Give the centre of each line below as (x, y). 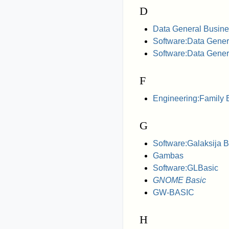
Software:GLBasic (185, 168)
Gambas (168, 156)
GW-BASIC (173, 193)
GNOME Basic (179, 180)
